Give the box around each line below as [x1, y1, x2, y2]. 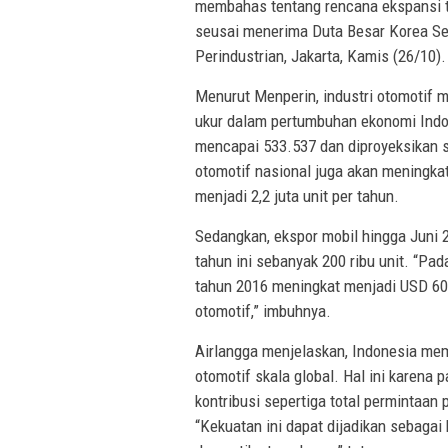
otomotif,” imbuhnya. [195, 301, 331, 322]
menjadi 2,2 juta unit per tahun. [195, 186, 399, 207]
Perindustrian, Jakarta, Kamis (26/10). [195, 46, 446, 67]
